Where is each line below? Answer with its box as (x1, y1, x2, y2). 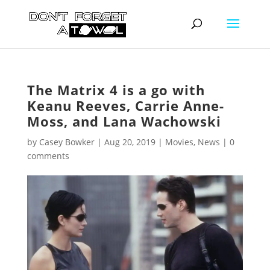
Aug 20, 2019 (104, 136, 155, 148)
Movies (165, 136, 193, 148)
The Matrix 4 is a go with (27, 81, 205, 99)
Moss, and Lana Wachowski (27, 112, 221, 130)
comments (27, 150, 69, 162)
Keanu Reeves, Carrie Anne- (27, 96, 224, 115)
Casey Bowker (39, 136, 95, 148)
